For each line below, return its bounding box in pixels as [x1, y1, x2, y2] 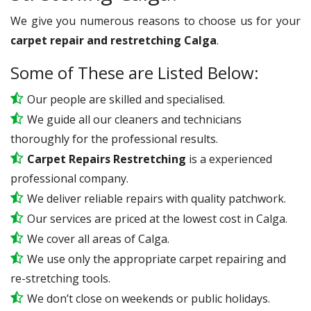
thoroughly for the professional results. [10, 131, 218, 146]
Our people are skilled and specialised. [27, 91, 225, 107]
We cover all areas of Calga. [27, 230, 169, 246]
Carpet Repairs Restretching [27, 151, 186, 167]
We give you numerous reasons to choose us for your [10, 12, 301, 28]
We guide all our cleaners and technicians [27, 111, 242, 127]
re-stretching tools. [10, 270, 110, 286]
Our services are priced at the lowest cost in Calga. [27, 210, 287, 226]
